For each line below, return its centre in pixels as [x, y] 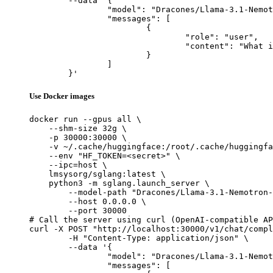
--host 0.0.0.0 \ [88, 202]
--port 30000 [78, 211]
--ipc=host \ [68, 165]
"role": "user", [107, 37]
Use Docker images [62, 96]
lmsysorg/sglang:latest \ [97, 174]
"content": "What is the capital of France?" [107, 46]
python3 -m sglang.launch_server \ [119, 183]
